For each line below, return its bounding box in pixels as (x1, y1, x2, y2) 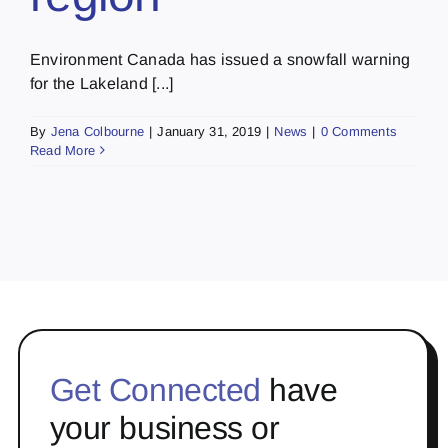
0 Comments (320, 123, 398, 139)
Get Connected (49, 371, 261, 408)
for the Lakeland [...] (30, 74, 174, 92)
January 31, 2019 (157, 123, 262, 139)
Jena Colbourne (50, 123, 145, 139)
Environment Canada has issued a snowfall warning (30, 50, 411, 68)
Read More (30, 142, 96, 158)
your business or (49, 409, 280, 446)
